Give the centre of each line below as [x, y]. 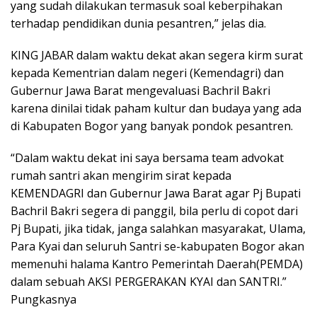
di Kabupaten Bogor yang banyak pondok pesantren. [152, 126]
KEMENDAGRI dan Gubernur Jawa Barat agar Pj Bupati [156, 194]
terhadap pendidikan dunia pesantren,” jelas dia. [138, 24]
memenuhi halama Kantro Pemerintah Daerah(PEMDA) [157, 264]
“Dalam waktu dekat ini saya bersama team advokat [147, 158]
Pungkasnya [44, 300]
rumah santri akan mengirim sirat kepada [121, 176]
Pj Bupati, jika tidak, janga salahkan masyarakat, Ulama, [158, 229]
